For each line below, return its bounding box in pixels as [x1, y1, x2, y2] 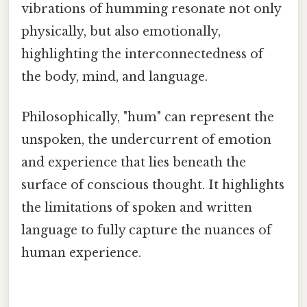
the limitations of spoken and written [21, 200, 252, 216]
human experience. [21, 245, 141, 261]
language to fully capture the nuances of [21, 223, 271, 238]
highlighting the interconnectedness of [21, 46, 263, 62]
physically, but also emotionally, [21, 23, 221, 39]
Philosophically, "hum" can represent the [21, 110, 274, 125]
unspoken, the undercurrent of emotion [21, 132, 271, 148]
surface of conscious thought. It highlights [21, 177, 284, 193]
